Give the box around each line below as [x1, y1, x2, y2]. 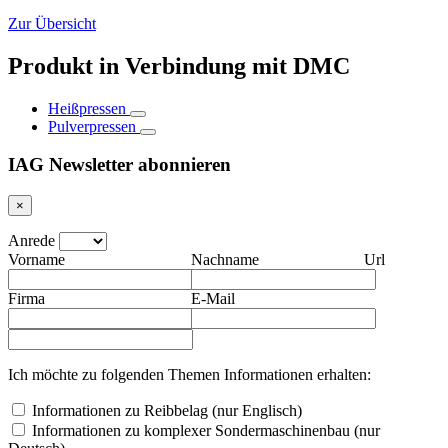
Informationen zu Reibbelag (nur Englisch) [32, 402, 302, 420]
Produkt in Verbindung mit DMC [8, 52, 350, 79]
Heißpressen [48, 99, 126, 117]
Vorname [8, 251, 65, 269]
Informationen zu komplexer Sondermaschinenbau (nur [32, 422, 380, 440]
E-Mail [190, 290, 235, 308]
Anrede [8, 232, 55, 250]
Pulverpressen [48, 117, 136, 135]
